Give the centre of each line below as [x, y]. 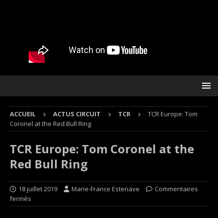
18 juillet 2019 [38, 189]
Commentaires [176, 189]
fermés [20, 199]
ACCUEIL [23, 114]
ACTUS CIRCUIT [77, 114]
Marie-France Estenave [106, 189]
